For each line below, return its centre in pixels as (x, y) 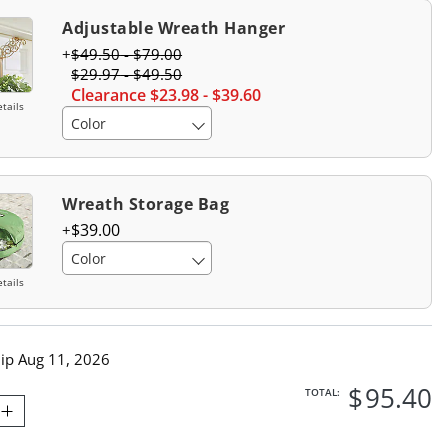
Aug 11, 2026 (63, 359)
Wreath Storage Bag (146, 204)
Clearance (109, 95)
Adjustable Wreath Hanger (174, 28)
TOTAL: (322, 392)
